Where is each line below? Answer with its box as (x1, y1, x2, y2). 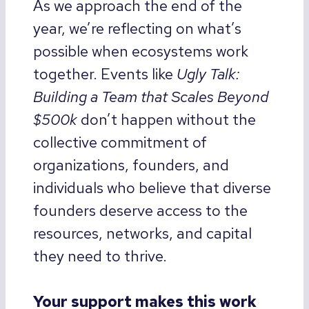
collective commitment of (33, 132, 207, 153)
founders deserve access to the (33, 201, 248, 221)
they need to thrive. (33, 246, 167, 267)
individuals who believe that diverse (33, 178, 271, 199)
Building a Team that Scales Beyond (33, 87, 269, 108)
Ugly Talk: (173, 64, 240, 85)
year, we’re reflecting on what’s (33, 19, 241, 39)
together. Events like (33, 64, 173, 85)
